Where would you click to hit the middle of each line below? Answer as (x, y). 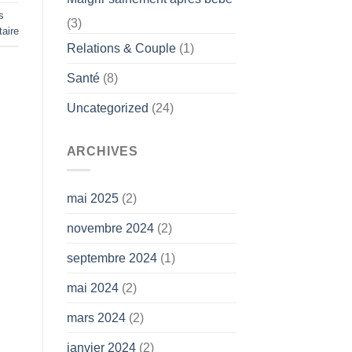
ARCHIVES (102, 151)
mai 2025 (92, 199)
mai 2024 (92, 288)
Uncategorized (107, 108)
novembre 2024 (110, 229)
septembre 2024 (112, 258)
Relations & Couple (121, 48)
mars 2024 (96, 318)
